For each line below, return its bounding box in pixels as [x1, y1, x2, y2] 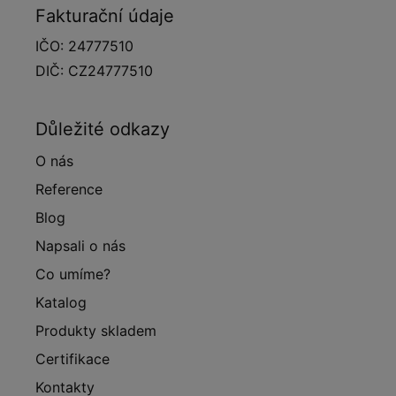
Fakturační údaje [35, 5, 174, 27]
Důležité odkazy [35, 118, 170, 141]
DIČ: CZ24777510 [35, 62, 153, 80]
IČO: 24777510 [35, 37, 133, 56]
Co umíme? [35, 265, 110, 284]
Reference [35, 180, 103, 199]
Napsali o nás [35, 237, 126, 255]
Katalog [35, 293, 87, 312]
